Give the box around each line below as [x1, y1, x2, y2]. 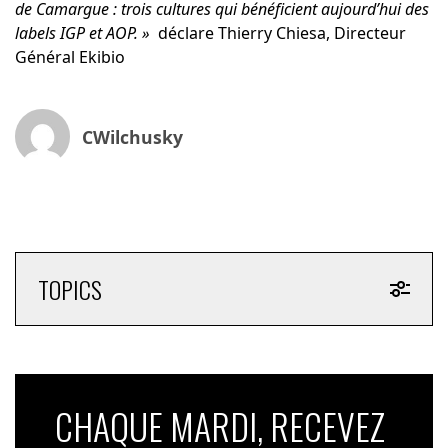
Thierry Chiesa [217, 22, 326, 45]
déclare [157, 22, 218, 45]
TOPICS [37, 271, 102, 308]
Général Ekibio [14, 46, 129, 69]
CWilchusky [81, 124, 183, 149]
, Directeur [325, 22, 406, 45]
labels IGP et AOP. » [14, 22, 158, 45]
